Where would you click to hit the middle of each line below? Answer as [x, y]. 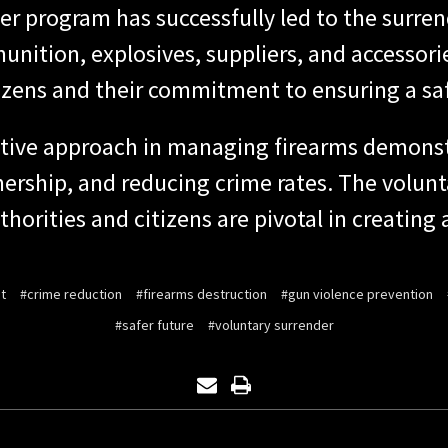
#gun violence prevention [356, 293]
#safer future [154, 324]
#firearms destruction [201, 293]
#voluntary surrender [270, 324]
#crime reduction [70, 293]
